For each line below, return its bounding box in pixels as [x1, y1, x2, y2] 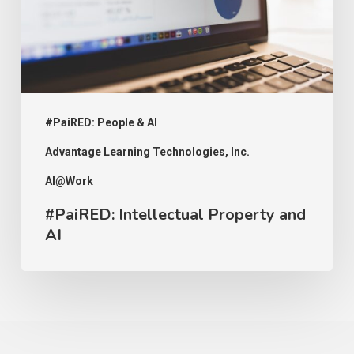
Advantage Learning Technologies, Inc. [44, 145, 250, 159]
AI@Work [44, 175, 93, 188]
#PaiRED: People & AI [44, 116, 157, 130]
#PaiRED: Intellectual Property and [44, 204, 306, 226]
